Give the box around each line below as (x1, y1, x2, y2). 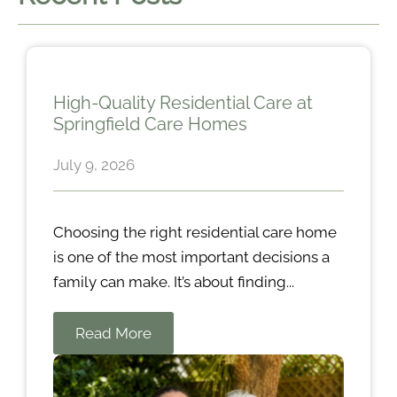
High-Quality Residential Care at (53, 91, 313, 113)
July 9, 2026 (53, 155, 135, 174)
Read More (75, 323, 152, 342)
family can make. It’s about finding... (53, 272, 294, 291)
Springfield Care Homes (53, 113, 247, 135)
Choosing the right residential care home (53, 222, 337, 241)
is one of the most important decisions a (53, 247, 330, 266)
